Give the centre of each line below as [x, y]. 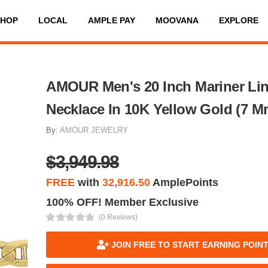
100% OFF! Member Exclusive [123, 202]
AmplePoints [185, 182]
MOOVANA [177, 21]
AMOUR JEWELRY [94, 130]
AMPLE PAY [111, 21]
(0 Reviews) [118, 217]
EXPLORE [238, 21]
